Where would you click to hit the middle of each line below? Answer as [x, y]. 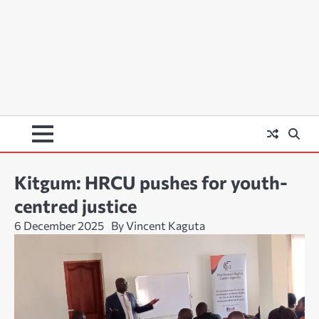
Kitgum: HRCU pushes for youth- [151, 182]
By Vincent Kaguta [158, 226]
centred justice [75, 206]
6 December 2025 [59, 226]
